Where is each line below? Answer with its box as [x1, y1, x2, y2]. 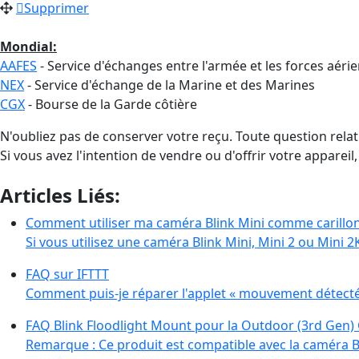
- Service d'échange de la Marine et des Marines [24, 75, 315, 94]
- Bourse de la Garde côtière [25, 95, 197, 113]
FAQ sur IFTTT [26, 264, 109, 283]
